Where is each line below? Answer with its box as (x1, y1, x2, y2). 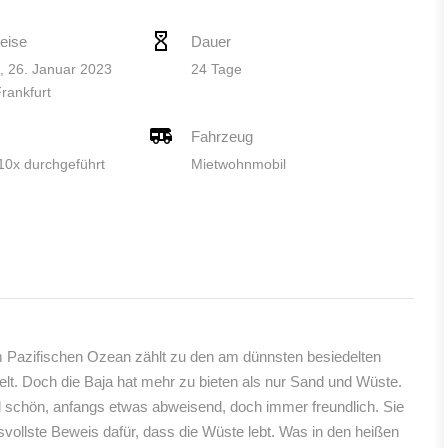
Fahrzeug (190, 128, 253, 145)
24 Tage (190, 61, 242, 77)
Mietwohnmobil (190, 156, 286, 172)
